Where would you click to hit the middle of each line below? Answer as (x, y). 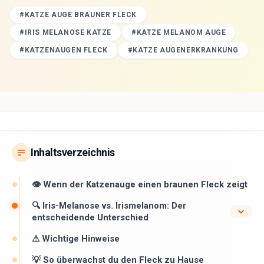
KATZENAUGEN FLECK (66, 50)
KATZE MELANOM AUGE (181, 32)
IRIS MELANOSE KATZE (68, 32)
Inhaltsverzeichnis (73, 152)
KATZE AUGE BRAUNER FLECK (81, 15)
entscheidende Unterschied (90, 217)
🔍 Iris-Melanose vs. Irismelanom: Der (109, 206)
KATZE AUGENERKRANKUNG (186, 50)
